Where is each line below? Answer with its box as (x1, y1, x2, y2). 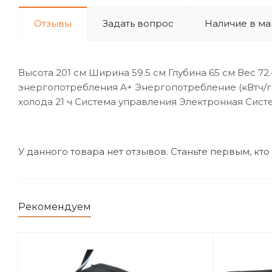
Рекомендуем (18, 201, 91, 212)
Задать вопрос (103, 18, 174, 29)
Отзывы (34, 18, 72, 29)
